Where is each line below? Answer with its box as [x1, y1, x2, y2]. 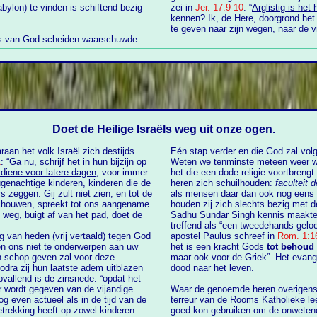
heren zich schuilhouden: [171, 177, 275, 188]
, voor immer [96, 166, 149, 178]
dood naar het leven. [171, 262, 254, 273]
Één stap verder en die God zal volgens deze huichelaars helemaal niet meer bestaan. [171, 145, 210, 156]
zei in [171, 2, 195, 13]
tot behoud [267, 241, 314, 252]
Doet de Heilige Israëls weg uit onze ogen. [52, 123, 275, 136]
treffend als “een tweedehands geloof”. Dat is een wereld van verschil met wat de [171, 219, 240, 231]
